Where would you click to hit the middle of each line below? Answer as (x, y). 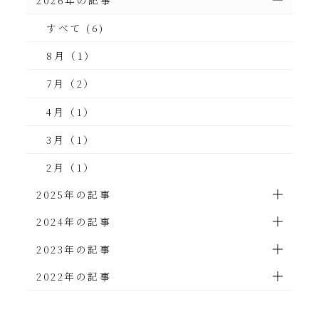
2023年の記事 (74, 249)
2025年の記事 (74, 195)
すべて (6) (75, 28)
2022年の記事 (74, 276)
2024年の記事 (74, 222)
